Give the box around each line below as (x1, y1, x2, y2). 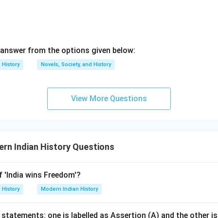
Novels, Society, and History (41, 61, 111, 68)
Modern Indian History (41, 186, 98, 192)
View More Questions (71, 94, 147, 103)
